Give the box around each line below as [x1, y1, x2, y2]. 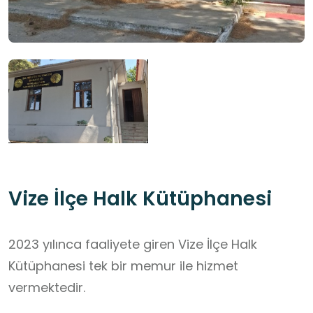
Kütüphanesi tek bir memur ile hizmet [8, 257, 238, 275]
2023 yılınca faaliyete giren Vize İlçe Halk [8, 235, 257, 254]
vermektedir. [8, 279, 85, 297]
